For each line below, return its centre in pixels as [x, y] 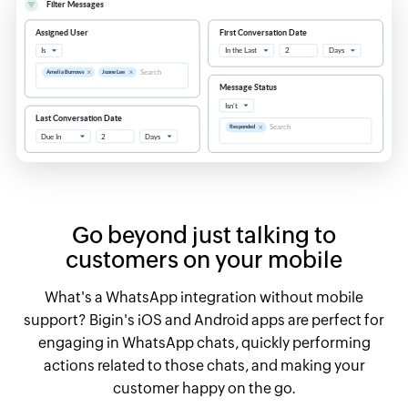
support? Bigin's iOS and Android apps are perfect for [204, 320]
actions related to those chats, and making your [204, 365]
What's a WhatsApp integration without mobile [204, 297]
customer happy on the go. [204, 388]
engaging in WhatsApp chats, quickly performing [204, 342]
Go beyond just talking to [204, 235]
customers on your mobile [204, 259]
